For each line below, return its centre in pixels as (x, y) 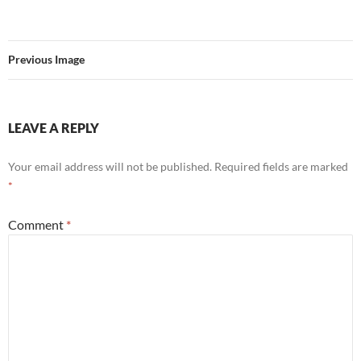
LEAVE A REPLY (54, 127)
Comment (37, 224)
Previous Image (46, 59)
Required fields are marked (281, 166)
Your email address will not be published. (110, 166)
